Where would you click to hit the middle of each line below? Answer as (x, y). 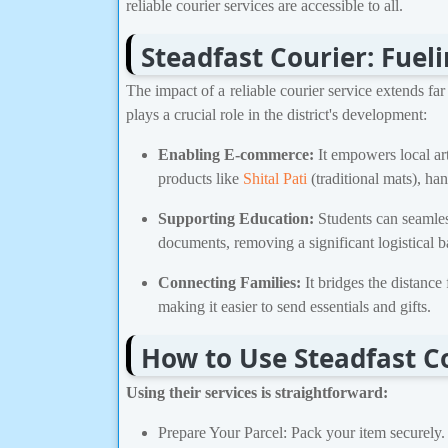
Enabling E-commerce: (236, 155)
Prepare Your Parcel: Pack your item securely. (301, 433)
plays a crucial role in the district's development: (276, 115)
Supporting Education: (236, 219)
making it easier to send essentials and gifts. (294, 307)
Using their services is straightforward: (257, 393)
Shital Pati (275, 179)
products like (200, 179)
